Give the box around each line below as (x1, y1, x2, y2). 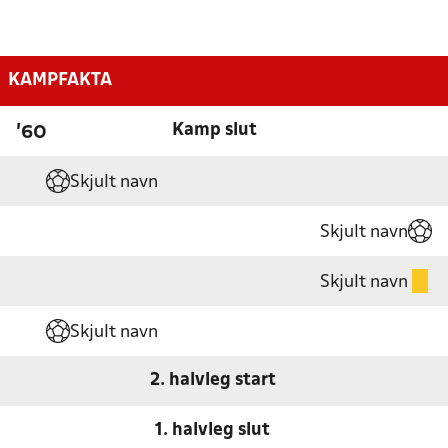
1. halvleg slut (155, 421, 271, 439)
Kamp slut (171, 121, 257, 139)
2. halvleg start (149, 371, 276, 389)
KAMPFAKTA (8, 71, 112, 89)
